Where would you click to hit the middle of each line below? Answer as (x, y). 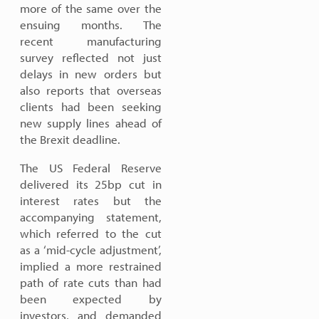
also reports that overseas (91, 90)
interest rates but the (91, 200)
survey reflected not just (91, 57)
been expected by (91, 299)
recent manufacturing (91, 41)
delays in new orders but (91, 74)
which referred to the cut (91, 233)
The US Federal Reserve (91, 168)
